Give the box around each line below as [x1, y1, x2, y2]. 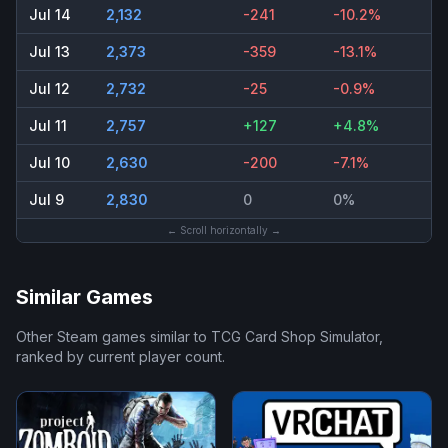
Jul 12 [29, 80, 70, 98]
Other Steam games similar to [16, 328, 211, 346]
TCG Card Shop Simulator [211, 328, 379, 346]
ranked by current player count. [16, 348, 225, 366]
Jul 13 [29, 43, 70, 61]
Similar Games [16, 285, 153, 310]
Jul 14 [29, 6, 71, 24]
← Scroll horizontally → [167, 224, 281, 237]
